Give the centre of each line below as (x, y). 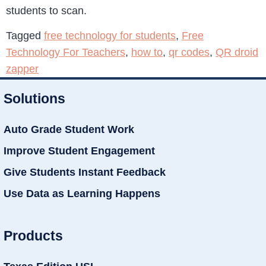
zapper (22, 69)
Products (33, 235)
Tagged (25, 36)
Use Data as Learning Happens (82, 194)
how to (147, 53)
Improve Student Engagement (79, 151)
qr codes (189, 53)
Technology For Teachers (66, 53)
